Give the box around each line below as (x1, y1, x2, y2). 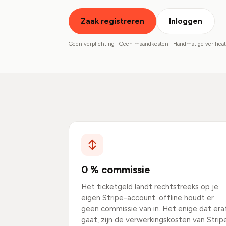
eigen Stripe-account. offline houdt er (81, 193, 214, 202)
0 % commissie (81, 163, 150, 176)
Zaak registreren (81, 17, 144, 26)
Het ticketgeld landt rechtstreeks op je (81, 182, 218, 191)
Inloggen (169, 17, 202, 26)
